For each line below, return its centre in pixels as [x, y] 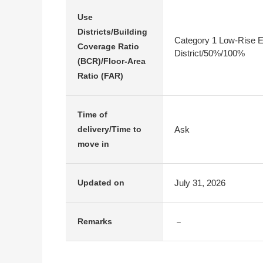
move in [93, 144]
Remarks [95, 221]
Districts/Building [112, 32]
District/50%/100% [210, 53]
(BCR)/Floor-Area [112, 61]
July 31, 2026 [200, 183]
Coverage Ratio [108, 46]
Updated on [101, 183]
